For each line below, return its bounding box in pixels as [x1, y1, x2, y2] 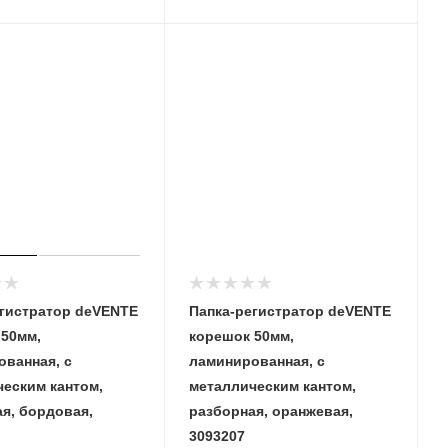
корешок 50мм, [189, 327, 294, 344]
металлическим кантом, [189, 377, 356, 394]
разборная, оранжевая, [189, 402, 353, 419]
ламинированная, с [189, 352, 325, 369]
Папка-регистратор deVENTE [189, 302, 391, 319]
